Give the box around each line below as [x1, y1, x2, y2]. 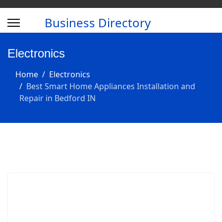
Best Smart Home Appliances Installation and [26, 81, 195, 92]
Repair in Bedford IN [19, 93, 96, 104]
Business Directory [45, 14, 151, 31]
